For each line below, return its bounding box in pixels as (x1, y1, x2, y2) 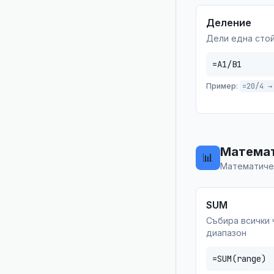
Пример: (206, 81, 238, 91)
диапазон (206, 228, 246, 238)
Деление (206, 17, 251, 29)
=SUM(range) (212, 253, 266, 264)
